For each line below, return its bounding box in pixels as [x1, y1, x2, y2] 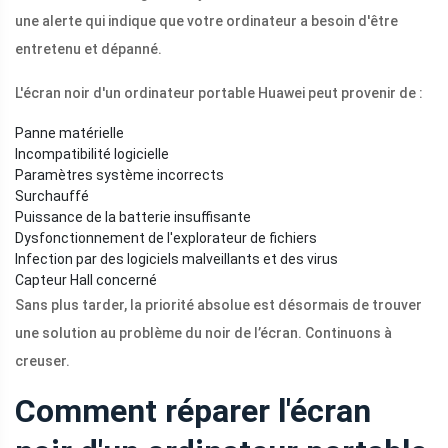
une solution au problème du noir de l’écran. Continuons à [15, 325, 392, 342]
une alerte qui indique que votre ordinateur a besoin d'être [15, 13, 398, 30]
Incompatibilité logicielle [15, 146, 169, 163]
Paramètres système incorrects [15, 167, 224, 184]
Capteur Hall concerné [15, 272, 157, 289]
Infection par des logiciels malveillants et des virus [15, 251, 338, 268]
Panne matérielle [15, 125, 124, 142]
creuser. [15, 353, 70, 370]
